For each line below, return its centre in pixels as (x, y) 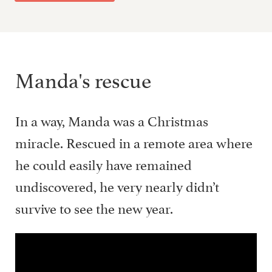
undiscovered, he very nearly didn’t (117, 185)
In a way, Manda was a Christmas (112, 119)
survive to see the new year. (94, 207)
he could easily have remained (104, 163)
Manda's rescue (83, 78)
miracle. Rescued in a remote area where (134, 141)
